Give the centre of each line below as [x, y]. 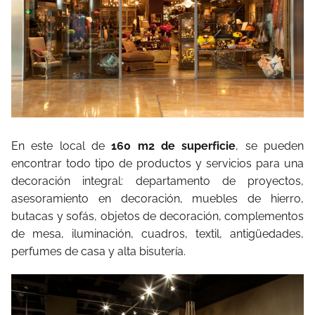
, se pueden [270, 146]
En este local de [62, 146]
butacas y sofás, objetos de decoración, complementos [157, 216]
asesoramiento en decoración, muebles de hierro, [157, 198]
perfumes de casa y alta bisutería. [98, 251]
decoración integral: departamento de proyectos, [157, 181]
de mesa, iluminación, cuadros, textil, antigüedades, [157, 233]
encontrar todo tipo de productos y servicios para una [157, 163]
